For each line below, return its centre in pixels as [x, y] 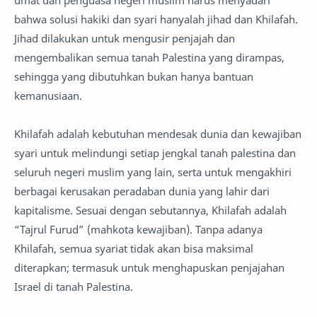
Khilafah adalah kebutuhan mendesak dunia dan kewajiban [158, 134]
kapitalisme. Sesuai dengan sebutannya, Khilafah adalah [150, 210]
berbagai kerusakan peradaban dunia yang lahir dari [142, 191]
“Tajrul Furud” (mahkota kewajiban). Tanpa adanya [138, 229]
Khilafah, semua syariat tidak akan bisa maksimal [134, 248]
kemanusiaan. [48, 96]
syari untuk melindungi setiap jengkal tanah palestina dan [155, 153]
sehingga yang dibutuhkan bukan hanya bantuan [134, 76]
